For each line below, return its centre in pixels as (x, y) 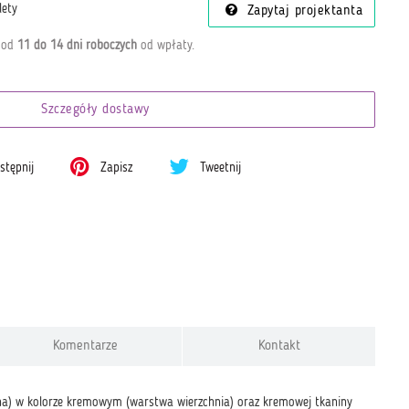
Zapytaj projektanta (302, 11)
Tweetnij (219, 168)
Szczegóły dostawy (95, 110)
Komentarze (86, 346)
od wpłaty (164, 45)
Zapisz (115, 168)
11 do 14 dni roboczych (77, 45)
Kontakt (279, 346)
